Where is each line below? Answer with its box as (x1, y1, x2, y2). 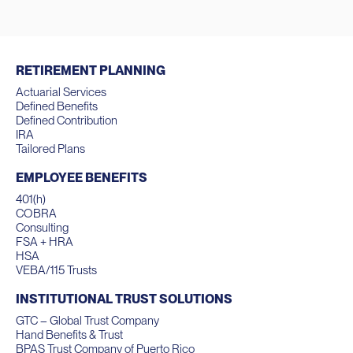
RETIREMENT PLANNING (16, 62, 165, 78)
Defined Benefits (16, 98, 98, 113)
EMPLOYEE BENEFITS (16, 169, 147, 185)
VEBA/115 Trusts (16, 262, 97, 277)
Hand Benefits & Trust (16, 327, 123, 342)
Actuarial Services (16, 84, 106, 99)
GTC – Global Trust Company (16, 313, 159, 328)
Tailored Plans (16, 141, 85, 156)
